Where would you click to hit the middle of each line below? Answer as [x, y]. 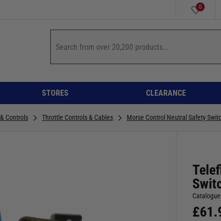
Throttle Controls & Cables [77, 117]
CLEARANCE [166, 93]
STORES [55, 93]
